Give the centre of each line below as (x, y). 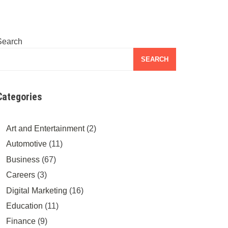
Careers (20, 175)
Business (23, 159)
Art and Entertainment (45, 129)
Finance (21, 221)
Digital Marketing (36, 190)
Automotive (26, 144)
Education (24, 206)
